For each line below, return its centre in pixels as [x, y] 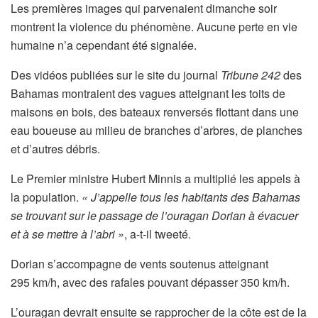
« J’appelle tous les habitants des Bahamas [191, 197]
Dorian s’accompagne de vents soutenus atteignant [139, 264]
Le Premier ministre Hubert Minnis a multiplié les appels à [155, 179]
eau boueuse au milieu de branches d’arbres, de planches [157, 130]
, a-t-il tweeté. [158, 234]
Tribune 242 [251, 75]
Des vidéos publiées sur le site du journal [116, 75]
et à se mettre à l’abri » [67, 234]
